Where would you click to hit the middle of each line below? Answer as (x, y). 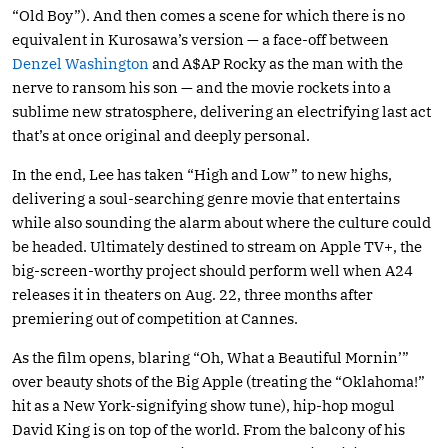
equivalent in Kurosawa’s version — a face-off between (200, 39)
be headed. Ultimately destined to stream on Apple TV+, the (217, 246)
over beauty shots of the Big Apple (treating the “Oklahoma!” (218, 381)
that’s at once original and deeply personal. (161, 135)
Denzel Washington (80, 63)
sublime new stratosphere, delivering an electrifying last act (221, 111)
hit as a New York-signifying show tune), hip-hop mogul (203, 405)
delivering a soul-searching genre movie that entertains (206, 198)
